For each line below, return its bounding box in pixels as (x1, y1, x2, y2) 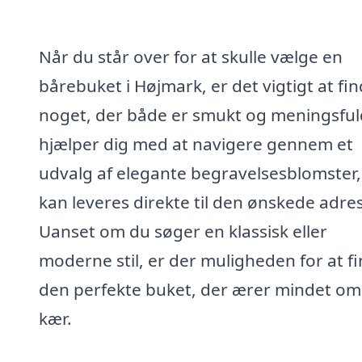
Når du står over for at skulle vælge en (39, 44, 343, 68)
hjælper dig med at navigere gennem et (39, 132, 353, 155)
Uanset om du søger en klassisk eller (39, 219, 327, 242)
